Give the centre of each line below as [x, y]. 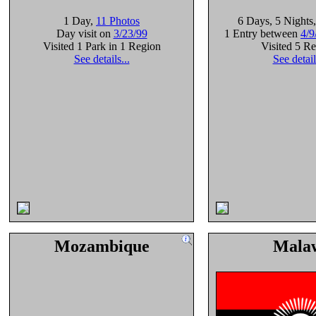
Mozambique [102, 246]
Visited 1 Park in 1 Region [102, 46]
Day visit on [85, 34]
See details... [102, 59]
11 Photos [118, 21]
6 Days [254, 21]
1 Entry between [262, 34]
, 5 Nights [291, 21]
